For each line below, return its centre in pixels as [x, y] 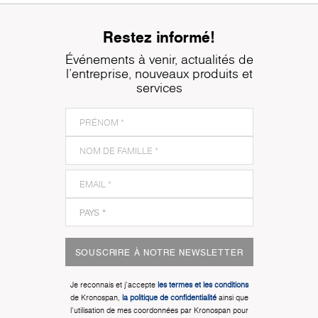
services [159, 88]
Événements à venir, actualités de [159, 60]
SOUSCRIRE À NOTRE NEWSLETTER [159, 252]
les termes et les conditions [203, 285]
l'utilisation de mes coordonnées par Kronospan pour [159, 311]
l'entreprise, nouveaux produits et [159, 74]
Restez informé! [159, 37]
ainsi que [232, 298]
